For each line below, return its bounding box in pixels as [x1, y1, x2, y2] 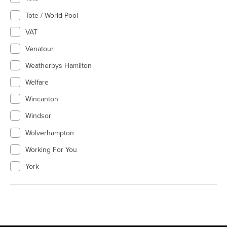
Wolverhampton [25, 128, 74, 137]
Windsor [25, 111, 51, 121]
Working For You [25, 145, 77, 154]
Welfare [25, 78, 49, 87]
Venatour [25, 44, 54, 53]
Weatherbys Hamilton [25, 61, 92, 70]
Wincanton [25, 95, 58, 104]
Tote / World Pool [25, 11, 78, 20]
